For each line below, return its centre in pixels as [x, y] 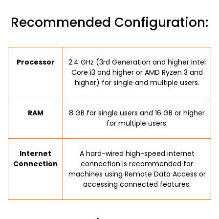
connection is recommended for [137, 164]
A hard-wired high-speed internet [137, 153]
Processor [35, 62]
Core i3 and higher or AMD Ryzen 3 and [137, 72]
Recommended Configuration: [109, 22]
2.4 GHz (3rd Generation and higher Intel [137, 62]
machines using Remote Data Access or [137, 174]
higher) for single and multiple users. [137, 83]
